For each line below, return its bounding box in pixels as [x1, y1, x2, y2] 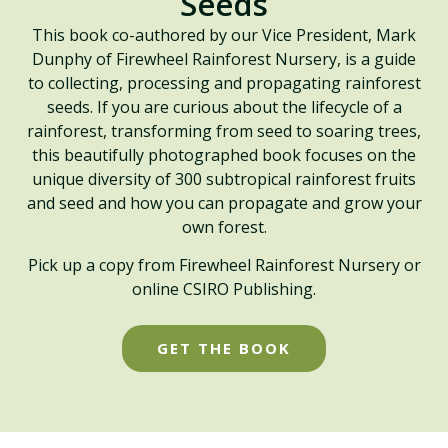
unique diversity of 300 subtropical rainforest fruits [32, 167, 416, 190]
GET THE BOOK [157, 338, 291, 359]
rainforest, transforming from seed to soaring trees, [27, 119, 421, 142]
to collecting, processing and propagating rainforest [27, 71, 421, 94]
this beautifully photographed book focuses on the [32, 143, 416, 166]
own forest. [181, 215, 267, 238]
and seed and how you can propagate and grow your [26, 191, 422, 214]
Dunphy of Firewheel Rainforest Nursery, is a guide [32, 47, 416, 70]
